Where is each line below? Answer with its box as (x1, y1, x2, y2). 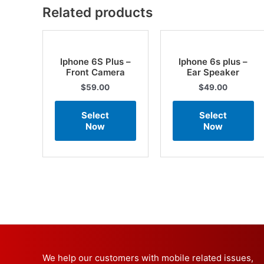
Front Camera (65, 67, 125, 78)
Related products (42, 4, 153, 21)
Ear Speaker (187, 67, 240, 78)
